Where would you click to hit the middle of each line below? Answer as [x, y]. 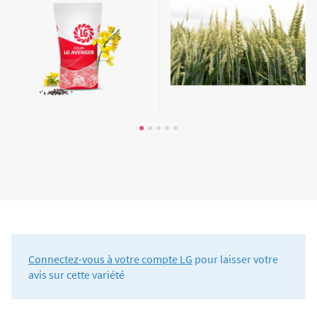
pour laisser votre [235, 259]
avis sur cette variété [76, 274]
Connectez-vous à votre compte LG [110, 259]
